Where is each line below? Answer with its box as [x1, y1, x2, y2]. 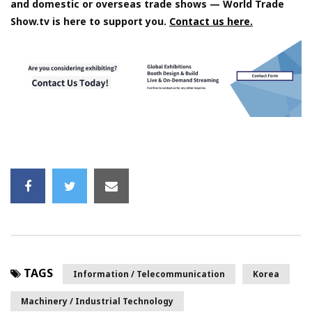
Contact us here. [169, 15, 253, 29]
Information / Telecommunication [73, 268, 225, 280]
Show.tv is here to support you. [10, 15, 169, 29]
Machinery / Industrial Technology [21, 295, 173, 307]
